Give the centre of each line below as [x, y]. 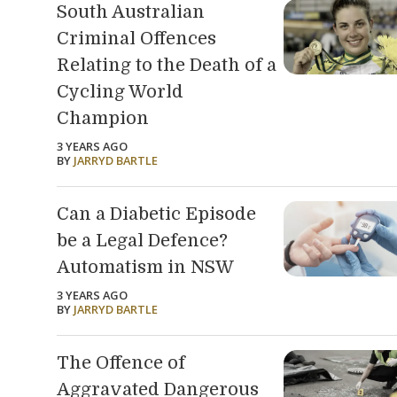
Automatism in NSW [145, 268]
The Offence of [121, 362]
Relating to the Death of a [167, 66]
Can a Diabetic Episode [156, 214]
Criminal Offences [136, 39]
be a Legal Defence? [142, 241]
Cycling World [120, 92]
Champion [103, 119]
